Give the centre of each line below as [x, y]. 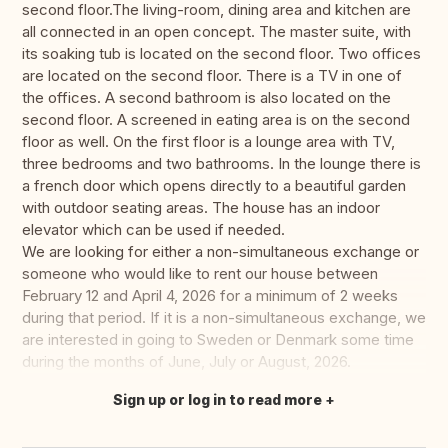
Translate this [82, 410]
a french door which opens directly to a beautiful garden [214, 186]
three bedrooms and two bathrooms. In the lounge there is [221, 164]
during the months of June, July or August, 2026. [186, 362]
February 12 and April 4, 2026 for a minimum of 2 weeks [210, 296]
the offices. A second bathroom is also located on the [206, 98]
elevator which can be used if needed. [153, 230]
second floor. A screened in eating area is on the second [216, 120]
